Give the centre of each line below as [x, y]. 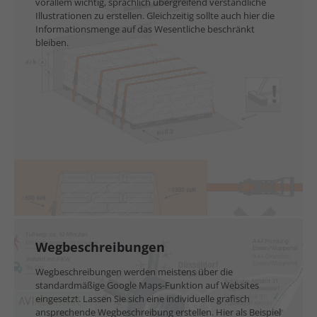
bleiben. [52, 42]
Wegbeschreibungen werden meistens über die [134, 272]
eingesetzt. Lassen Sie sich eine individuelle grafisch [143, 299]
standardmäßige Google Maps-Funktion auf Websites [147, 285]
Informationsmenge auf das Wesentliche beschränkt [145, 29]
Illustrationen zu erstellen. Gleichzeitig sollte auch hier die [155, 16]
